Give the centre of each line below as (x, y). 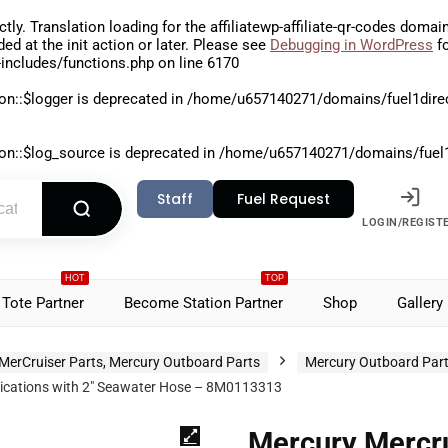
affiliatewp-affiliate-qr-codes (303, 27)
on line (180, 63)
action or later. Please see (179, 45)
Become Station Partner (203, 303)
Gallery (420, 303)
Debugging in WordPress (351, 45)
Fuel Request (284, 199)
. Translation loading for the (116, 27)
